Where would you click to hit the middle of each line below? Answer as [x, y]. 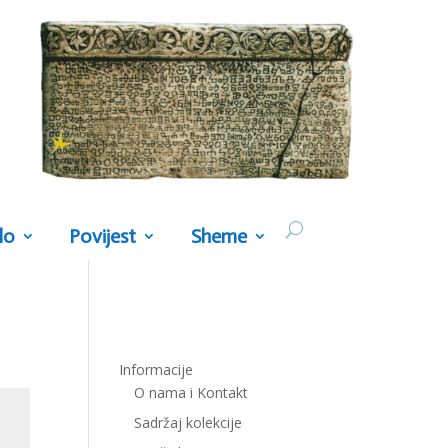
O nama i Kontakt [191, 392]
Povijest [103, 235]
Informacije [156, 369]
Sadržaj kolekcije [188, 422]
